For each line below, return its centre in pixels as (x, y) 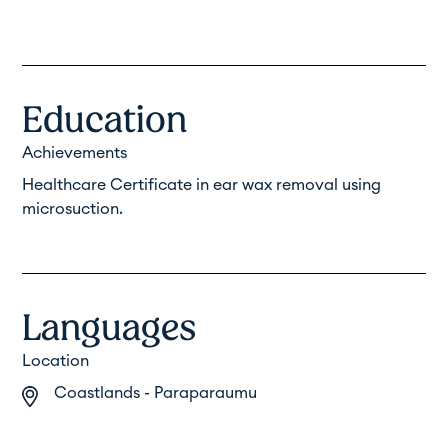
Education (105, 119)
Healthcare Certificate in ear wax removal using (202, 184)
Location (56, 360)
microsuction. (73, 208)
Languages (109, 327)
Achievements (75, 152)
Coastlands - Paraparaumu (156, 392)
